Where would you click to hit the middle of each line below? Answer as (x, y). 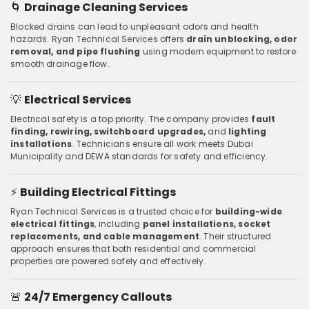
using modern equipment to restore (218, 51)
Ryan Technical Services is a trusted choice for (113, 211)
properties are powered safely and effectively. (108, 261)
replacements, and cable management (105, 236)
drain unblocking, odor (242, 39)
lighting (248, 131)
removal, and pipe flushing (76, 51)
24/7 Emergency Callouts (98, 297)
